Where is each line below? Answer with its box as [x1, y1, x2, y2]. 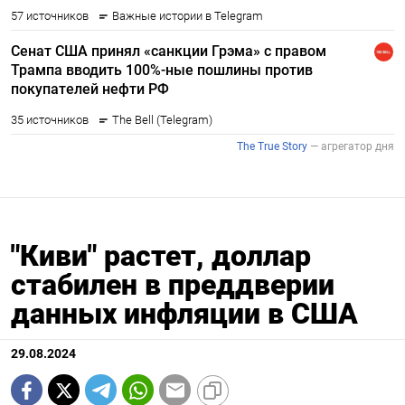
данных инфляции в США [11, 297, 358, 332]
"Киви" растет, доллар [11, 239, 311, 274]
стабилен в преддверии [11, 268, 334, 303]
